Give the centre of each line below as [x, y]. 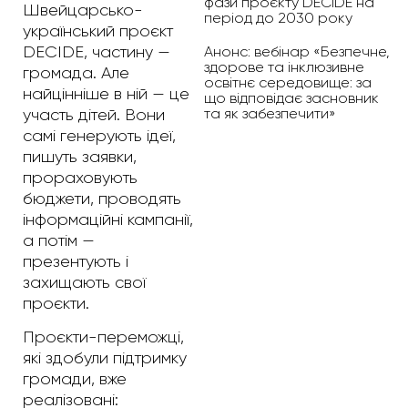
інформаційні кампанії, [108, 219]
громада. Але [76, 72]
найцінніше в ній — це [106, 93]
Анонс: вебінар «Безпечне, [297, 51]
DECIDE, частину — [97, 51]
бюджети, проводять [102, 198]
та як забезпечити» [270, 113]
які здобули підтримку [105, 358]
